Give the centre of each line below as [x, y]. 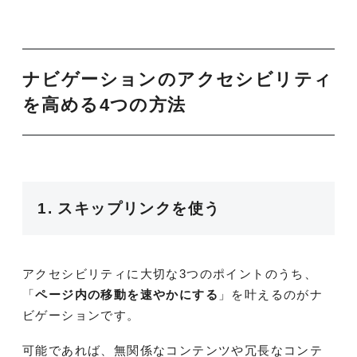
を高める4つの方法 [104, 105]
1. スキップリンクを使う [129, 208]
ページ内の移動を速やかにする [127, 294]
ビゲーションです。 [81, 315]
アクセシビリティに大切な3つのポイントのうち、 [170, 273]
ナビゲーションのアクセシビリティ [178, 79]
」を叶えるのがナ [271, 294]
